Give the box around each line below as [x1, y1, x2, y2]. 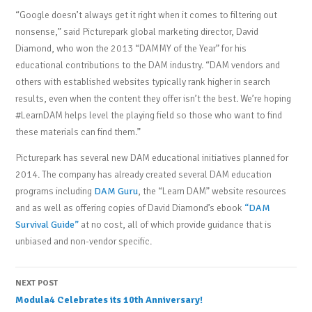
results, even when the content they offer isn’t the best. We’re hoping [15, 93, 292, 105]
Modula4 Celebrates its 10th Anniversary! [15, 294, 203, 306]
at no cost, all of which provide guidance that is [79, 219, 272, 231]
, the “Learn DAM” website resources [138, 185, 287, 198]
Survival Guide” [15, 219, 79, 231]
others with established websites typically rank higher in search [15, 76, 271, 88]
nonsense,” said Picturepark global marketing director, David [15, 26, 259, 38]
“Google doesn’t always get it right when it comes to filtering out [15, 9, 278, 22]
